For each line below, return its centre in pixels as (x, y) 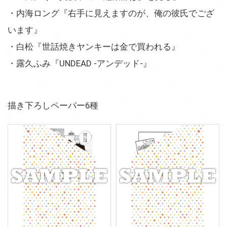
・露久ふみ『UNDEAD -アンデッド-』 (80, 64)
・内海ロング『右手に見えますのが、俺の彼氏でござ (111, 13)
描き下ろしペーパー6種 (53, 106)
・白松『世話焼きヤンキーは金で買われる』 (94, 47)
